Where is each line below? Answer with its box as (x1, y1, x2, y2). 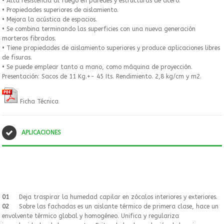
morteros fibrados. (2, 34, 56, 42)
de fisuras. (2, 53, 32, 61)
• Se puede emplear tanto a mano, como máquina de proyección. (2, 63, 192, 70)
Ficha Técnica (18, 97, 58, 105)
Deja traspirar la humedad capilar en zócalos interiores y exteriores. (17, 193, 217, 200)
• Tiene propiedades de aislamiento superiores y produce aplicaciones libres (2, 44, 220, 51)
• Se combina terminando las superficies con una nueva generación (2, 25, 195, 32)
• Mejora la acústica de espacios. (2, 15, 97, 23)
